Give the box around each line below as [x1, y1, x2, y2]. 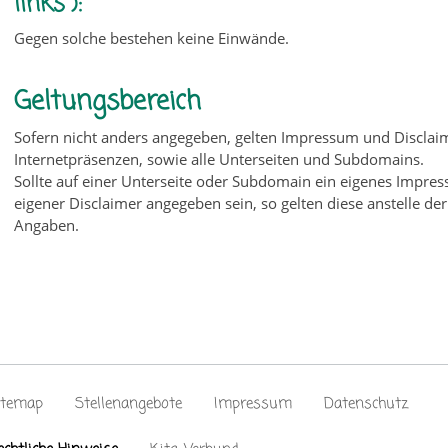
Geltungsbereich [14, 82, 202, 122]
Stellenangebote [75, 393, 182, 415]
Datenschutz [324, 393, 408, 415]
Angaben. [14, 215, 80, 235]
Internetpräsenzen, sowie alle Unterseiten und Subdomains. [14, 149, 425, 169]
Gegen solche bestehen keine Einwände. [14, 28, 290, 48]
